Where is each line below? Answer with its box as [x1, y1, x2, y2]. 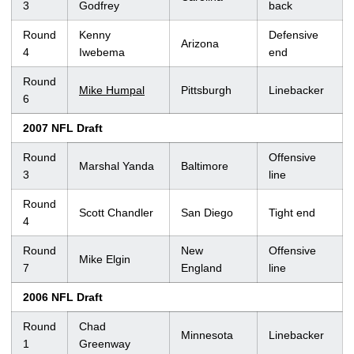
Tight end [269, 206, 315, 220]
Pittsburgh [181, 84, 232, 97]
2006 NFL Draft [23, 291, 103, 304]
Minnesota [181, 329, 233, 342]
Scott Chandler [79, 206, 153, 220]
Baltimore [181, 160, 228, 173]
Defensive [269, 28, 318, 42]
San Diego [181, 206, 233, 220]
